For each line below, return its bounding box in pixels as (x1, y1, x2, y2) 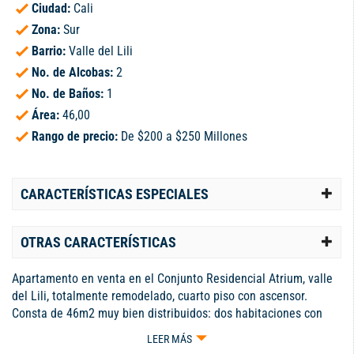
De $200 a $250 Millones (121, 129, 247, 145)
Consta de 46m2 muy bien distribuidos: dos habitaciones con (12, 306, 322, 322)
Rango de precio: (32, 129, 121, 145)
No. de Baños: (32, 86, 107, 102)
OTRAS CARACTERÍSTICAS (21, 234, 176, 251)
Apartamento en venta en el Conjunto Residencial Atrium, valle (12, 271, 333, 287)
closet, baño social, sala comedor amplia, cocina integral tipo (12, 323, 323, 339)
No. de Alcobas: (32, 65, 116, 81)
